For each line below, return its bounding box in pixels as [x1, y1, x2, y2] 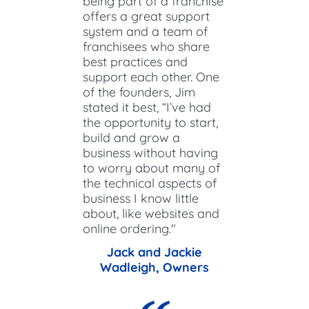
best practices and [83, 53, 188, 70]
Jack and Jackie [107, 243, 202, 260]
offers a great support [83, 8, 210, 24]
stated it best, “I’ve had [83, 99, 211, 115]
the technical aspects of [83, 175, 217, 191]
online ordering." [83, 220, 176, 237]
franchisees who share [83, 38, 210, 54]
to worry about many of [83, 159, 220, 176]
